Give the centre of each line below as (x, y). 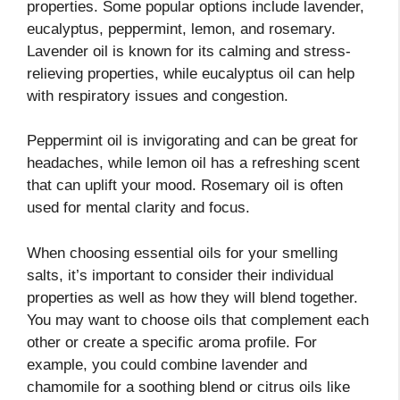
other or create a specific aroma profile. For (172, 342)
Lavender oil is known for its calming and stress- (189, 51)
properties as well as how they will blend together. (192, 297)
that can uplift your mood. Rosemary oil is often (185, 186)
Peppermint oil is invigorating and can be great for (192, 141)
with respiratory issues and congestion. (158, 96)
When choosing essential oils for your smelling (182, 253)
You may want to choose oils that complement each (198, 320)
